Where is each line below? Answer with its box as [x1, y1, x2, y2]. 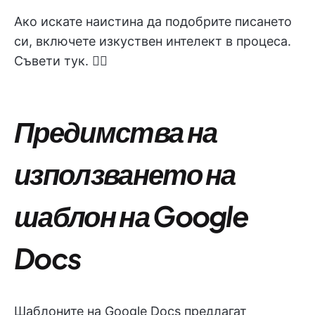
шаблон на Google [14, 198, 249, 233]
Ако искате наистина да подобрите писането [14, 14, 292, 29]
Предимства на [14, 113, 217, 149]
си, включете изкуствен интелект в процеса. [14, 34, 291, 49]
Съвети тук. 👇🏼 [14, 53, 108, 68]
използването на [14, 155, 236, 191]
